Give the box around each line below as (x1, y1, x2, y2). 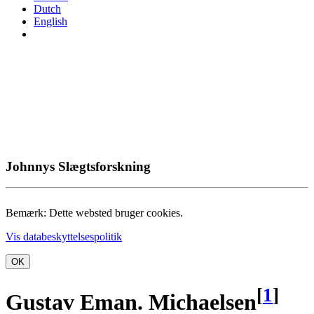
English (34, 15, 67, 27)
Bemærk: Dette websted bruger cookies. (6, 207, 183, 219)
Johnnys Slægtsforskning (6, 158, 151, 174)
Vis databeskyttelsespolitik (6, 231, 122, 243)
